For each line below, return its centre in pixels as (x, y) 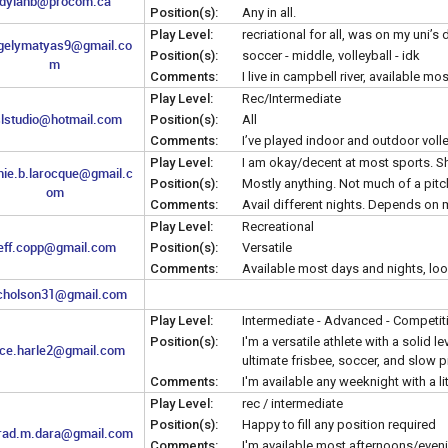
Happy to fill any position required (339, 424)
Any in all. (269, 12)
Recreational (278, 226)
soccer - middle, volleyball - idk (331, 55)
